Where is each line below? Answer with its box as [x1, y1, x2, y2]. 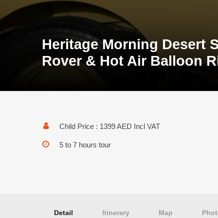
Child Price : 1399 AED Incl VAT [59, 122, 160, 130]
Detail [54, 209, 73, 217]
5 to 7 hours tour [59, 141, 111, 149]
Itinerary [102, 209, 129, 217]
